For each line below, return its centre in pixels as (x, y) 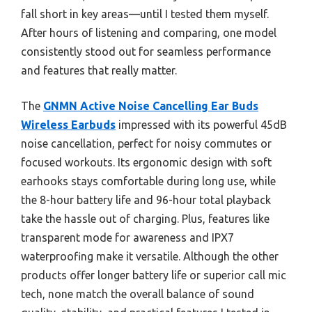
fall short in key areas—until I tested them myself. (145, 14)
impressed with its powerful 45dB (201, 125)
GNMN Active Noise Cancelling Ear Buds (151, 106)
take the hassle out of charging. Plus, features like (145, 219)
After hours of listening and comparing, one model (149, 33)
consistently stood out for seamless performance (146, 52)
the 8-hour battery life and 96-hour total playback (146, 200)
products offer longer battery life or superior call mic (154, 275)
